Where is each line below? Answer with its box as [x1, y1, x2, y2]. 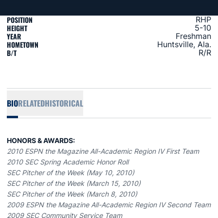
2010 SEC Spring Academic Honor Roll [7, 158, 128, 166]
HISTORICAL [45, 97, 83, 109]
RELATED [18, 97, 45, 109]
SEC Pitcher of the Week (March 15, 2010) [7, 179, 141, 187]
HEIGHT [7, 23, 27, 33]
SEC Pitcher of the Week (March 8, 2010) [7, 190, 137, 198]
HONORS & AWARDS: [7, 136, 75, 145]
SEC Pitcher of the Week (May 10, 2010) [7, 168, 134, 177]
